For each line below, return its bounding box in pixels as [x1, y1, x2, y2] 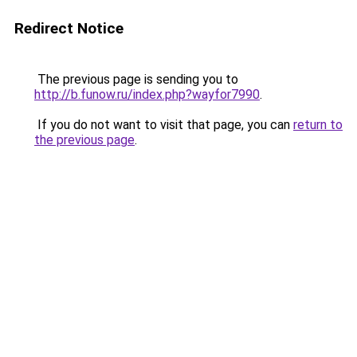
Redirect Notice [14, 19, 124, 37]
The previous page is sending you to [34, 72, 238, 87]
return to [293, 117, 343, 132]
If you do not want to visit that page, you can [34, 117, 293, 132]
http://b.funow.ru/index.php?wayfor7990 [34, 87, 260, 102]
